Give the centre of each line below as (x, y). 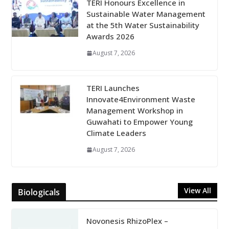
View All (198, 191)
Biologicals (39, 192)
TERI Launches (113, 88)
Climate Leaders (116, 133)
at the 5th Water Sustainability (143, 25)
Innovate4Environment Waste (141, 99)
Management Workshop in (134, 111)
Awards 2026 (110, 37)
